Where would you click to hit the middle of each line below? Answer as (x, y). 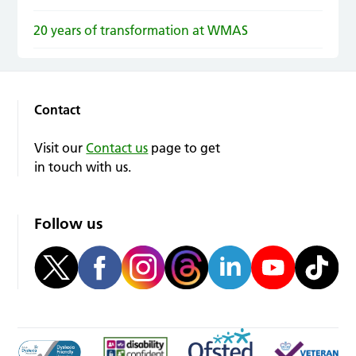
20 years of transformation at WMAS (141, 31)
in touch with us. (83, 167)
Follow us (69, 224)
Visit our (60, 148)
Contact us (117, 148)
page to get (184, 148)
